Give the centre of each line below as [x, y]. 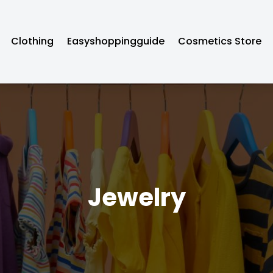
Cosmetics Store [220, 41]
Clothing [33, 41]
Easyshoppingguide [116, 41]
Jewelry [136, 198]
